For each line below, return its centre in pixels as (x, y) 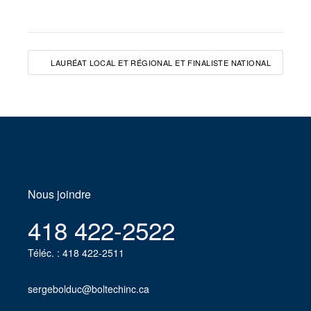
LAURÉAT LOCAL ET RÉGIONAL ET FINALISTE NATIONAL (161, 62)
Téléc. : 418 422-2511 (76, 253)
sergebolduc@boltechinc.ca (89, 289)
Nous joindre (59, 194)
